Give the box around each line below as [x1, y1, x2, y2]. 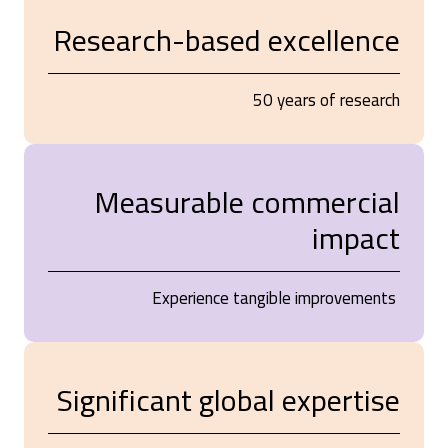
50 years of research [253, 83, 400, 116]
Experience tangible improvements [152, 281, 400, 314]
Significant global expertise [57, 371, 400, 428]
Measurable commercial [94, 173, 400, 230]
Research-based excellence [53, 11, 400, 68]
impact [312, 209, 400, 266]
